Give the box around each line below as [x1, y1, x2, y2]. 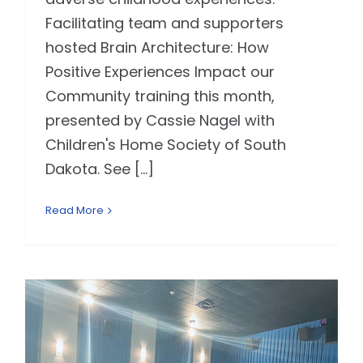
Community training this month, [45, 86, 275, 107]
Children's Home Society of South [45, 135, 286, 156]
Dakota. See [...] [45, 159, 154, 180]
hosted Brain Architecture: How [45, 37, 269, 58]
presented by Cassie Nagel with [45, 110, 275, 131]
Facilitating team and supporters [45, 13, 284, 34]
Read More [45, 203, 104, 219]
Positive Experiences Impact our [45, 62, 275, 83]
